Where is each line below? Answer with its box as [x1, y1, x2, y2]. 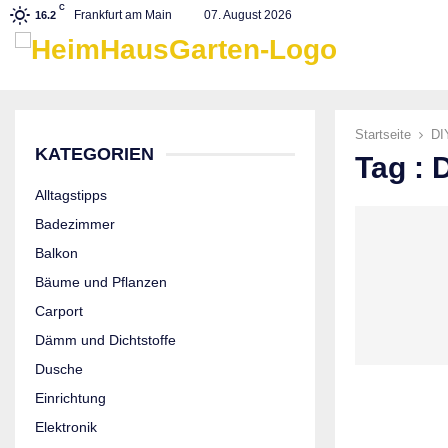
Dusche [35, 361, 83, 377]
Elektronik [35, 419, 97, 435]
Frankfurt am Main [74, 8, 172, 22]
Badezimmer [35, 216, 115, 232]
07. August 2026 [204, 8, 292, 22]
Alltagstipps [35, 187, 107, 203]
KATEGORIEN [35, 144, 154, 164]
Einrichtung [35, 390, 106, 406]
